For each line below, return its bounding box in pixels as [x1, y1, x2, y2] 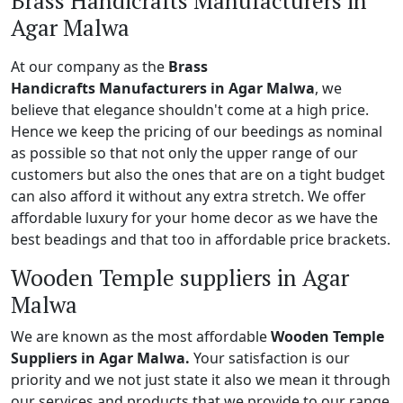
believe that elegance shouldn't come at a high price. [11, 99, 369, 120]
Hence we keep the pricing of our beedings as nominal [11, 121, 382, 141]
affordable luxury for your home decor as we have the [11, 207, 378, 228]
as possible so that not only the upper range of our [11, 142, 358, 163]
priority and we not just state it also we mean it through [11, 369, 390, 390]
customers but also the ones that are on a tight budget [11, 164, 385, 184]
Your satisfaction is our [193, 347, 350, 368]
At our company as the [11, 56, 168, 76]
